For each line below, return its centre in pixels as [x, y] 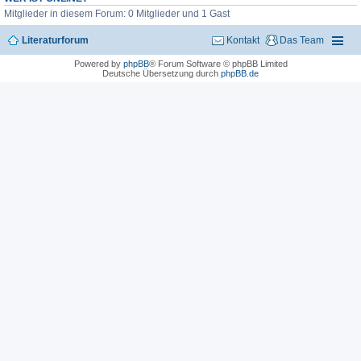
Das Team [302, 40]
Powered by [98, 63]
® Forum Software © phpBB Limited [218, 63]
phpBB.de [240, 73]
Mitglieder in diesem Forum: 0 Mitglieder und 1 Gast [117, 13]
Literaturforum [55, 40]
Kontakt [243, 40]
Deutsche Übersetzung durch [162, 73]
